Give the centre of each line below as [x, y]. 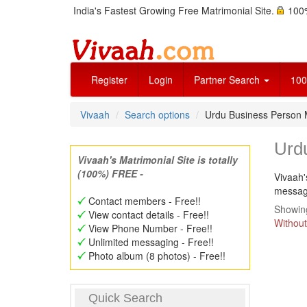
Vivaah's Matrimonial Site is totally [158, 160]
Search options [157, 114]
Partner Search [228, 79]
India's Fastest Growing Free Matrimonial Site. [175, 10]
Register [109, 79]
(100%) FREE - [110, 173]
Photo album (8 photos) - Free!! [156, 256]
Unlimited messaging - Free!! [150, 242]
